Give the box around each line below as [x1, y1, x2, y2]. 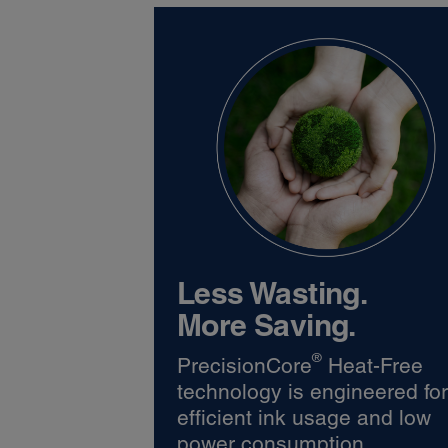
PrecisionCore [177, 352, 313, 378]
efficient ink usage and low [177, 404, 432, 430]
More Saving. [177, 306, 356, 343]
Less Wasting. [177, 274, 368, 311]
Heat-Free [322, 352, 424, 378]
